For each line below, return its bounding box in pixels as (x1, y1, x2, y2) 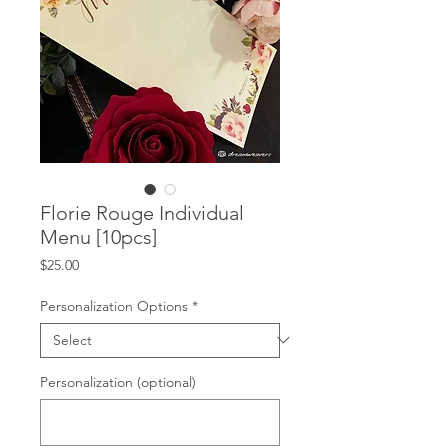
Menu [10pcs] (40, 224, 157, 249)
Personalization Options (40, 296, 188, 315)
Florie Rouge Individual (40, 200, 244, 225)
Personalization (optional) (40, 372, 196, 391)
